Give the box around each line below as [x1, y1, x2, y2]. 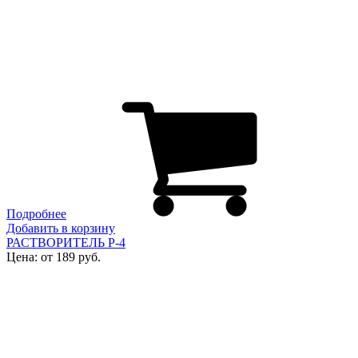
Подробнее [6, 207, 66, 221]
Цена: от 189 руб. [6, 250, 101, 265]
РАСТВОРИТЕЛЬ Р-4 [6, 236, 125, 250]
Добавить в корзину [6, 221, 115, 236]
